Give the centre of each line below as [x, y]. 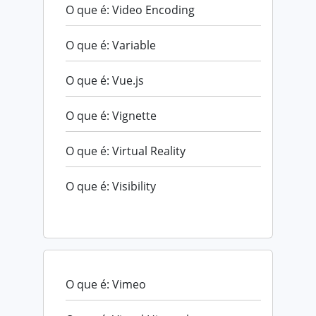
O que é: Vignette [111, 115]
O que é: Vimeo [106, 284]
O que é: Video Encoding [130, 10]
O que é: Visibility [111, 186]
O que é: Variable [111, 45]
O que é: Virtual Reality [126, 151]
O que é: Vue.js [105, 80]
